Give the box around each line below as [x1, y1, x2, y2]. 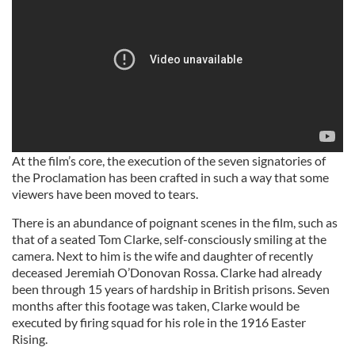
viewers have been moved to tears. [12, 186, 198, 202]
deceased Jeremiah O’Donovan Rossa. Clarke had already [12, 265, 322, 281]
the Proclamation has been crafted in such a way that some [12, 170, 329, 185]
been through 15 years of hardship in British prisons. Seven [12, 281, 330, 297]
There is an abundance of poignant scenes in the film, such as [12, 215, 338, 231]
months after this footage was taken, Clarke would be [12, 298, 300, 314]
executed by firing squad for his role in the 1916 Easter [12, 315, 306, 330]
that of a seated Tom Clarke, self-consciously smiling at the [12, 231, 326, 247]
